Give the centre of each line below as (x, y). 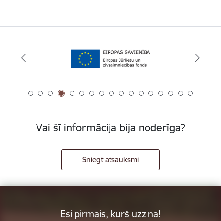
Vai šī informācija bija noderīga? (110, 128)
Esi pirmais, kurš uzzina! (110, 213)
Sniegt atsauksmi (110, 159)
